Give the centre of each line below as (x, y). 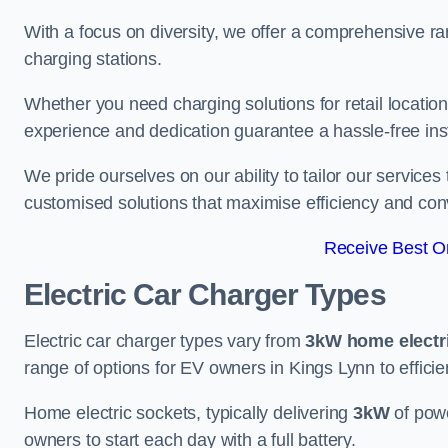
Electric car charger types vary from (165, 341)
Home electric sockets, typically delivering (189, 413)
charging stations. (93, 59)
